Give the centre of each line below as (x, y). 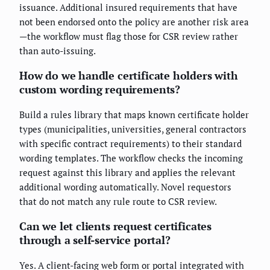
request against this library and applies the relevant (127, 173)
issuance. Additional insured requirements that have (128, 8)
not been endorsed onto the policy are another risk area (134, 22)
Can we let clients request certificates (115, 226)
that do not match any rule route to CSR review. (118, 202)
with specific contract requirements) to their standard (130, 144)
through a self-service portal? (95, 240)
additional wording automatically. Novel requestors (125, 187)
